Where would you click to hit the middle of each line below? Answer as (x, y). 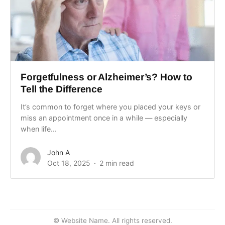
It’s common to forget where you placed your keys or (110, 106)
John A (59, 152)
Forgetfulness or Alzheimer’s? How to (106, 77)
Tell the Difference (62, 89)
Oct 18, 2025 (69, 163)
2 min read (117, 163)
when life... (39, 129)
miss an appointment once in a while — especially (104, 118)
